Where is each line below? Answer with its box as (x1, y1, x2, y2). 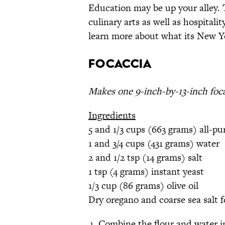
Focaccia (88, 56, 152, 71)
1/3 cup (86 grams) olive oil (88, 179, 198, 193)
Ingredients (88, 108, 136, 123)
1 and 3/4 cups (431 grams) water (88, 137, 219, 151)
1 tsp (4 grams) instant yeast (88, 165, 204, 179)
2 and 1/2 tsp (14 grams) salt (88, 151, 202, 165)
